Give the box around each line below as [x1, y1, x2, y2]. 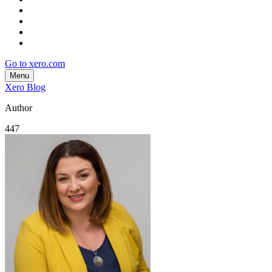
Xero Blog [5, 81, 46, 92]
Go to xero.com [5, 58, 65, 69]
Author [5, 102, 32, 113]
